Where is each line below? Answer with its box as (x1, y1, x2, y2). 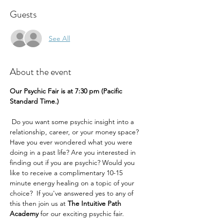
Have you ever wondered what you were (10, 138, 134, 146)
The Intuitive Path (68, 199, 123, 208)
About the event (10, 65, 72, 79)
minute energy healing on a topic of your (10, 179, 136, 187)
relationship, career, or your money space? (10, 127, 141, 136)
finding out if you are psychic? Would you (10, 158, 137, 167)
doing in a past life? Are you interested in (10, 148, 138, 157)
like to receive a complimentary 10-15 (10, 168, 125, 177)
